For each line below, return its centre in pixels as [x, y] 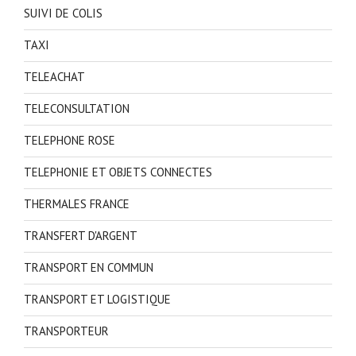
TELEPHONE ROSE [70, 141]
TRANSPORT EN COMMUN [89, 268]
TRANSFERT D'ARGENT [81, 236]
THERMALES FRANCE [77, 204]
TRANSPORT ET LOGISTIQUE [97, 300]
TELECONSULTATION [77, 109]
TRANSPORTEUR [66, 331]
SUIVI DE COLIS [63, 14]
